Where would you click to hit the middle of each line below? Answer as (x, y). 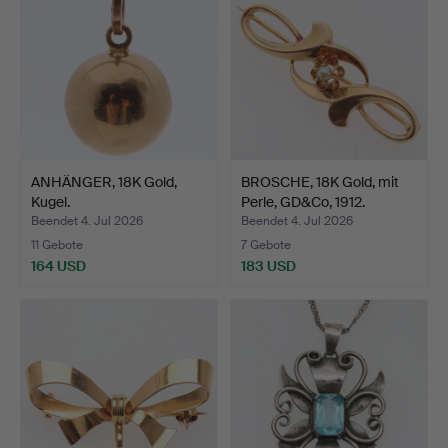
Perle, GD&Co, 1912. (303, 201)
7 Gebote (266, 244)
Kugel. (50, 201)
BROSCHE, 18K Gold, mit (320, 181)
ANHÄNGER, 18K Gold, (104, 181)
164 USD (58, 265)
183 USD (268, 265)
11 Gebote (57, 244)
